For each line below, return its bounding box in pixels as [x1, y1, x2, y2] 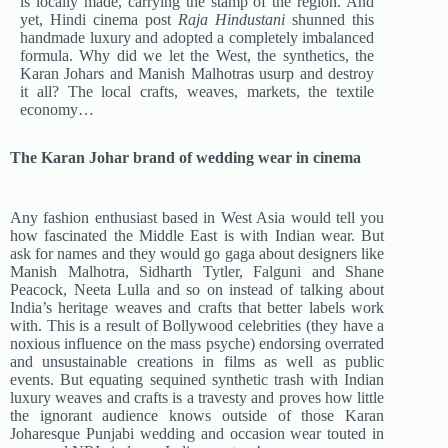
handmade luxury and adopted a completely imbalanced [20, 29, 375, 47]
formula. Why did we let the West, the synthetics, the [20, 47, 375, 65]
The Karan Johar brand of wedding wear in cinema [10, 149, 361, 167]
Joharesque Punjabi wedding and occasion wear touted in [10, 425, 385, 443]
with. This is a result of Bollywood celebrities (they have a [10, 317, 385, 335]
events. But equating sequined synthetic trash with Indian [10, 371, 385, 389]
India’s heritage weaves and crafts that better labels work [10, 299, 385, 317]
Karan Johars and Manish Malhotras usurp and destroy [20, 65, 375, 83]
